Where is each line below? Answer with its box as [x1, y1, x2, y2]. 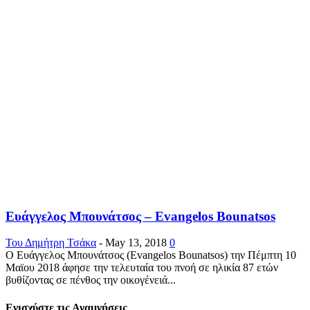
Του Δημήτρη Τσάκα [6, 237, 96, 249]
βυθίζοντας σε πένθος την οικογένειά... [6, 274, 176, 286]
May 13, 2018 [105, 237, 167, 249]
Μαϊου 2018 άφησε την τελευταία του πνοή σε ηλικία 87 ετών [6, 262, 278, 274]
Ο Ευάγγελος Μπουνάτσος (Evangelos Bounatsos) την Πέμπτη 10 [6, 249, 296, 262]
